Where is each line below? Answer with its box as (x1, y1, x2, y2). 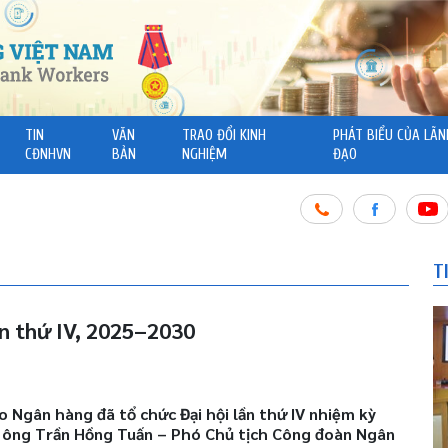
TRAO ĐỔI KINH (182, 127, 267, 145)
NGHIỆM (182, 146, 228, 164)
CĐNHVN (24, 146, 71, 164)
